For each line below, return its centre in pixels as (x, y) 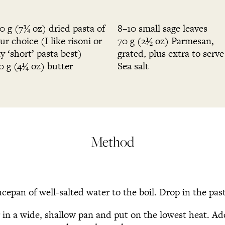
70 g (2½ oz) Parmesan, (166, 41)
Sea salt (133, 66)
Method (112, 141)
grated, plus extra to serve (171, 53)
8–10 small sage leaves (162, 28)
